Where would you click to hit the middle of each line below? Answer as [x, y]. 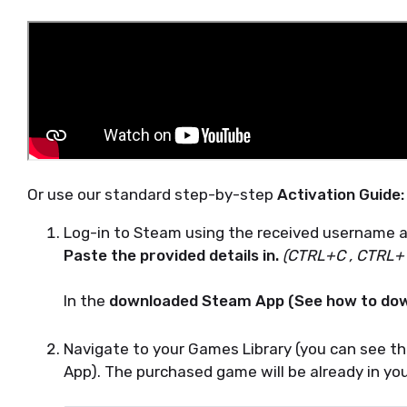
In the [86, 301]
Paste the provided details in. [171, 255]
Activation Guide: [341, 194]
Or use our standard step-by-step [152, 194]
